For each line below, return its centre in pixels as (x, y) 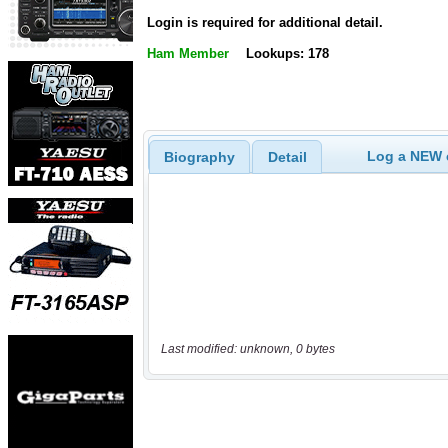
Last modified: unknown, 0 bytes (247, 349)
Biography (199, 156)
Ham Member (188, 54)
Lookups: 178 (287, 54)
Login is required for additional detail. (265, 23)
